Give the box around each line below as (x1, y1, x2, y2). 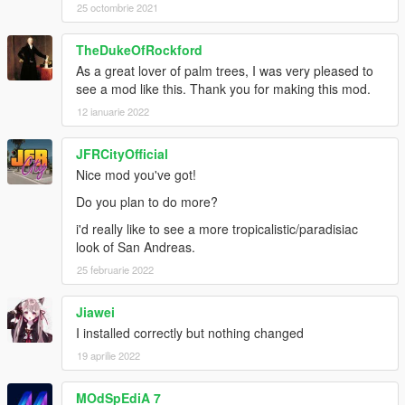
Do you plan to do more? (76, 193, 218, 212)
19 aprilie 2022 (77, 348, 140, 363)
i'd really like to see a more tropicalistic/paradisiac (76, 220, 358, 239)
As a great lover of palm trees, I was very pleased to (76, 61, 373, 80)
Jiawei (76, 303, 115, 322)
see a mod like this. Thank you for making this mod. (76, 80, 371, 99)
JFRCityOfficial (76, 145, 168, 164)
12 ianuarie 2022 (77, 104, 149, 119)
